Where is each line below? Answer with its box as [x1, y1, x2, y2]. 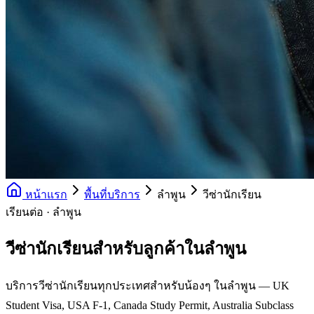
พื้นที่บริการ [84, 189, 140, 200]
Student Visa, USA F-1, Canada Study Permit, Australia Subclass [6, 299, 294, 311]
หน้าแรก [22, 189, 67, 200]
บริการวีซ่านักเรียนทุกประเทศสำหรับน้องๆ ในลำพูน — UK [6, 279, 289, 292]
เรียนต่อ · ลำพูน [6, 206, 81, 218]
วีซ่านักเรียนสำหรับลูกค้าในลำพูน [6, 239, 246, 258]
